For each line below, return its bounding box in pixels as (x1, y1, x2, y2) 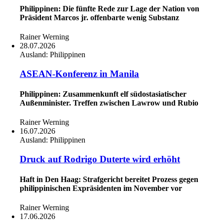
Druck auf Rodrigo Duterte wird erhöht (20, 153, 180, 164)
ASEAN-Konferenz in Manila (20, 68, 139, 79)
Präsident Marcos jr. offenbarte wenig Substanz (20, 13, 179, 22)
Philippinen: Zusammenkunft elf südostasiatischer (20, 89, 186, 98)
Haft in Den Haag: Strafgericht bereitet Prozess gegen (20, 175, 198, 184)
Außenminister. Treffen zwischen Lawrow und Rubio (20, 98, 198, 107)
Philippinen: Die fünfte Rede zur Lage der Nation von (20, 4, 199, 13)
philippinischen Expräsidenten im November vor (20, 184, 182, 193)
